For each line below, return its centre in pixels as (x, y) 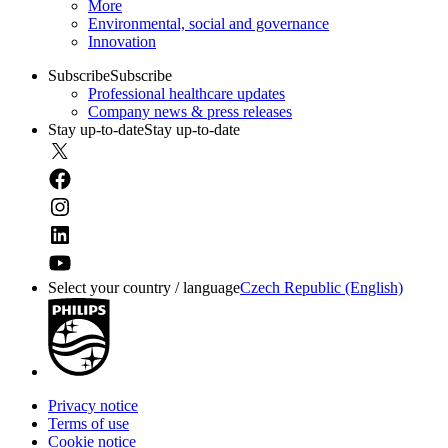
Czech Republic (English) (321, 287)
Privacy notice (93, 405)
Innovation (122, 41)
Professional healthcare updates (186, 93)
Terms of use (88, 423)
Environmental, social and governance (208, 23)
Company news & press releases (190, 111)
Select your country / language (144, 287)
